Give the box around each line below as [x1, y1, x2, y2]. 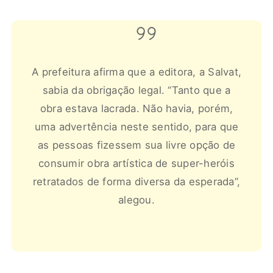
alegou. [118, 194, 155, 207]
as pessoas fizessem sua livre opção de [37, 139, 236, 152]
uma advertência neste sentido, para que [34, 121, 239, 133]
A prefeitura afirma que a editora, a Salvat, [32, 66, 241, 79]
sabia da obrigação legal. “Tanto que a [42, 84, 231, 97]
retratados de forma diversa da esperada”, [32, 175, 241, 188]
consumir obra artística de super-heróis [38, 157, 235, 170]
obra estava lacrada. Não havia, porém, [40, 102, 233, 115]
